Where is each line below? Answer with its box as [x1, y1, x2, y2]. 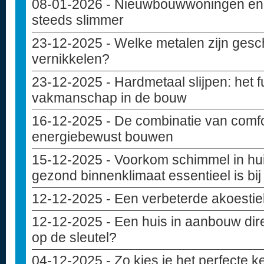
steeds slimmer [32, 12, 124, 28]
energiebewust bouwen [32, 129, 173, 144]
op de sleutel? [32, 230, 117, 245]
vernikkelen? [32, 51, 110, 67]
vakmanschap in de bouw [32, 90, 187, 105]
